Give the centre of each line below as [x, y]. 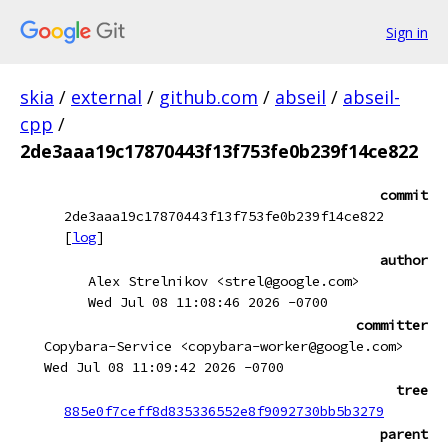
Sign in [407, 32]
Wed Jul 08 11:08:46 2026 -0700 [208, 302]
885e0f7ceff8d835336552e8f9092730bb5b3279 [224, 411]
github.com [208, 97]
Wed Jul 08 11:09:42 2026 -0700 [164, 367]
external [106, 97]
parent [404, 434]
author [404, 260]
